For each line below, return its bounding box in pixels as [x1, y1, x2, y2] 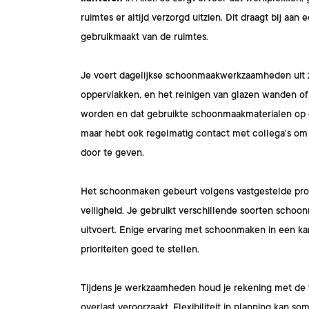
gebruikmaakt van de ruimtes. [81, 31, 208, 42]
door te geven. [81, 147, 144, 158]
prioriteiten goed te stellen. [81, 243, 199, 255]
